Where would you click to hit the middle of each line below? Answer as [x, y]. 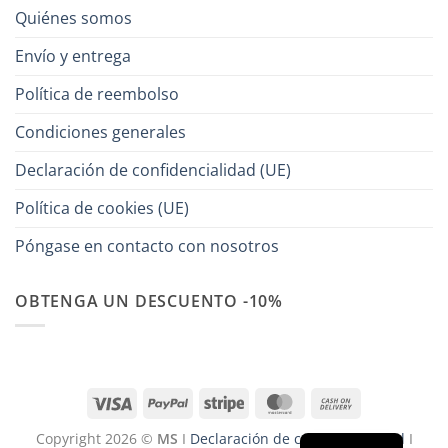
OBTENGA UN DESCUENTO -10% [149, 300]
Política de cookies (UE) [102, 207]
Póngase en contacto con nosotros [147, 245]
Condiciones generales [100, 131]
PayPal [208, 401]
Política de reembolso [97, 93]
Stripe [263, 401]
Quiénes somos [73, 17]
